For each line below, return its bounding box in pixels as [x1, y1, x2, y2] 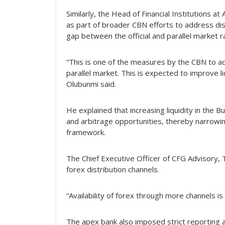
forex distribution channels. [66, 164, 159, 174]
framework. [66, 127, 105, 137]
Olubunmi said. [66, 79, 116, 89]
